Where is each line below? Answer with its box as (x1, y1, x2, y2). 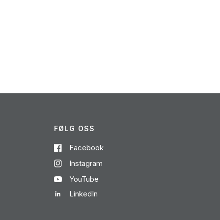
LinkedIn (69, 189, 98, 198)
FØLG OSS (54, 124, 95, 133)
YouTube (69, 174, 99, 184)
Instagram (69, 159, 103, 168)
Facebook (69, 143, 104, 152)
